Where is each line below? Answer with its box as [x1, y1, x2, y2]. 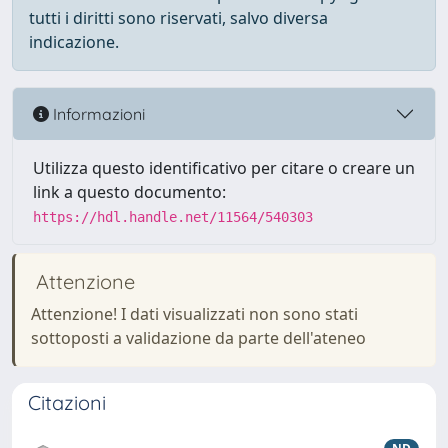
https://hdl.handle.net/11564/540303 [33, 209, 313, 225]
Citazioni [28, 390, 106, 415]
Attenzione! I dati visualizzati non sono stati [31, 303, 358, 325]
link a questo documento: [33, 181, 226, 203]
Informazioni [49, 103, 145, 124]
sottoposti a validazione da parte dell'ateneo [31, 327, 366, 349]
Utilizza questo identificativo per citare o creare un [33, 157, 415, 179]
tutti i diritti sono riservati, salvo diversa [29, 7, 328, 29]
